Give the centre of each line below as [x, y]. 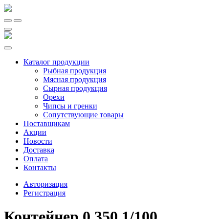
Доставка [39, 150]
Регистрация [44, 193]
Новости [38, 141]
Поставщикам [47, 123]
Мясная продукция [75, 79]
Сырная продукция [75, 88]
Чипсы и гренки [70, 106]
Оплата [36, 159]
